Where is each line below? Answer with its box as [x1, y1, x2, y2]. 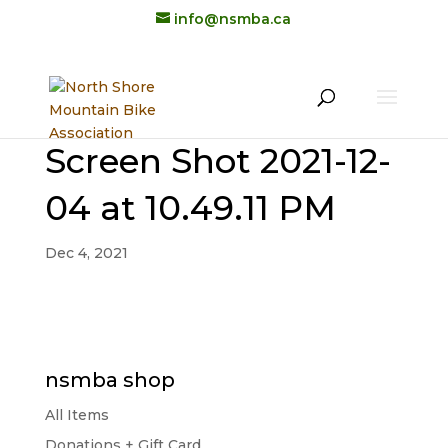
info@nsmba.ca [174, 9, 292, 28]
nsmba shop [44, 368, 175, 392]
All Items [44, 406, 109, 424]
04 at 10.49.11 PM [44, 187, 336, 229]
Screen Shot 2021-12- [44, 140, 391, 182]
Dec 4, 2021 [44, 244, 128, 262]
